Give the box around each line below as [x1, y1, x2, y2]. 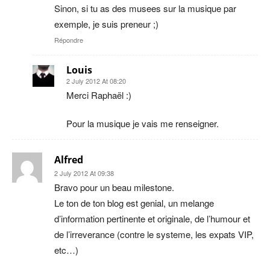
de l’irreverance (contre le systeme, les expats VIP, [54, 227, 254, 240]
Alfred [54, 152, 83, 166]
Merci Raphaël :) [66, 88, 131, 101]
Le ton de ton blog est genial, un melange [54, 196, 214, 209]
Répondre [54, 34, 83, 45]
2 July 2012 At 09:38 [54, 168, 114, 178]
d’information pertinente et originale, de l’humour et [54, 212, 250, 225]
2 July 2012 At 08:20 [66, 75, 126, 86]
